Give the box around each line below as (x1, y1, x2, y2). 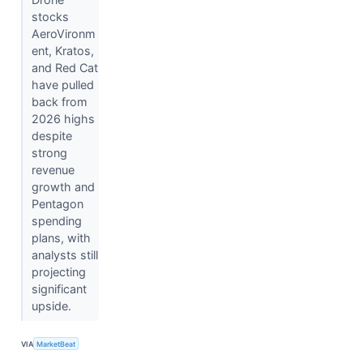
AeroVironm (31, 27, 96, 41)
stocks (31, 10, 69, 24)
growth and (31, 180, 95, 194)
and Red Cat (31, 61, 98, 75)
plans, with (31, 231, 91, 246)
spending (31, 214, 82, 228)
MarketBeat (36, 339, 76, 348)
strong (31, 146, 67, 160)
